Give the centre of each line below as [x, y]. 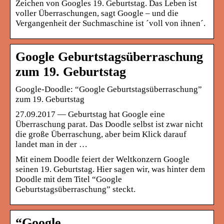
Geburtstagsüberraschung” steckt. [75, 189]
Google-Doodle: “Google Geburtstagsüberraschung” [109, 89]
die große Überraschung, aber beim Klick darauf [101, 134]
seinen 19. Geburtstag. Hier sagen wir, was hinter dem [110, 169]
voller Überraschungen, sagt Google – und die [97, 13]
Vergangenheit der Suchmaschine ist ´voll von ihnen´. [110, 23]
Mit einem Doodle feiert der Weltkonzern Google [102, 159]
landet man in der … [51, 144]
